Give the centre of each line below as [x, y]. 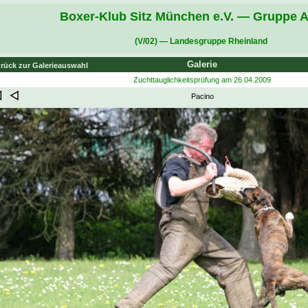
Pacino [202, 97]
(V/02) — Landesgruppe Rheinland [201, 41]
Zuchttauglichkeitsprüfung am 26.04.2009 [202, 80]
